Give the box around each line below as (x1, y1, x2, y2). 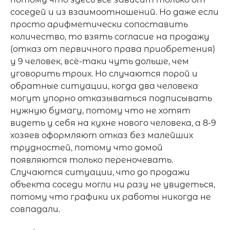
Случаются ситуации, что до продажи (10, 167, 190, 177)
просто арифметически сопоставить (10, 20, 188, 29)
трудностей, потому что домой (10, 143, 163, 152)
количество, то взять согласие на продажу (10, 32, 209, 42)
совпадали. (10, 204, 62, 214)
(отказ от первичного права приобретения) (10, 44, 215, 54)
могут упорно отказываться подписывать (10, 93, 212, 103)
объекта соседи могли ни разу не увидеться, (10, 180, 215, 189)
